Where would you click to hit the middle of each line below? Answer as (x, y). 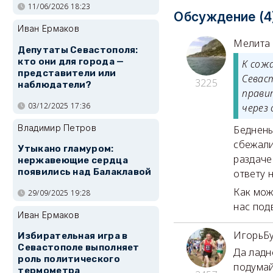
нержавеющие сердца (73, 161)
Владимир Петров (57, 127)
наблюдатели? (55, 84)
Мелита (252, 43)
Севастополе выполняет (79, 248)
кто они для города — (71, 61)
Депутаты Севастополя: (78, 50)
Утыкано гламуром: (66, 149)
